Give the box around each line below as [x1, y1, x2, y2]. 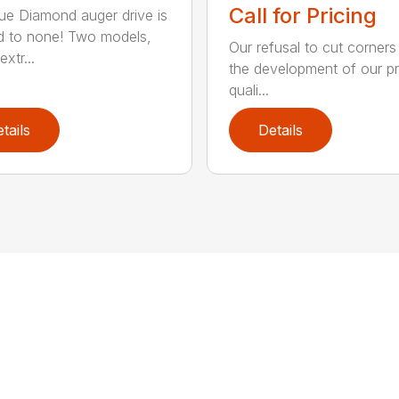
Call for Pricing [228, 2, 377, 28]
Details [257, 120, 303, 139]
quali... [228, 80, 269, 99]
